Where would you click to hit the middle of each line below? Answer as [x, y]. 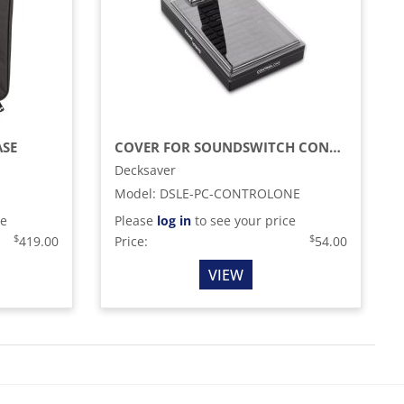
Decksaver [145, 170]
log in [174, 220]
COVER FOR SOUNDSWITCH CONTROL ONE [335, 147]
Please [135, 220]
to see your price [243, 220]
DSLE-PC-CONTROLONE [230, 193]
